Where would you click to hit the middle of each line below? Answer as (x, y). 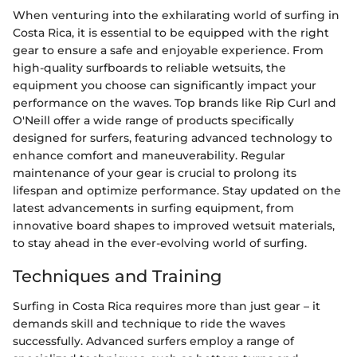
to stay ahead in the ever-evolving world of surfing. (160, 243)
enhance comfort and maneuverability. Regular (149, 155)
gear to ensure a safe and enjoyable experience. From (168, 50)
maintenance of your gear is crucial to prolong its (155, 173)
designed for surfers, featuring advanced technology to (173, 137)
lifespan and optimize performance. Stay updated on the (177, 190)
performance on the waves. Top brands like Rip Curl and (175, 102)
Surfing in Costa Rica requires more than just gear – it (167, 306)
